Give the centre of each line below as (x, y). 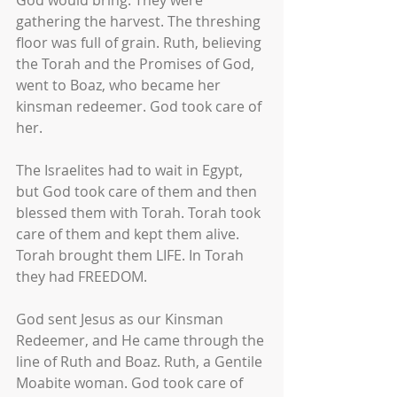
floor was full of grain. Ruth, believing (140, 43)
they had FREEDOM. (82, 276)
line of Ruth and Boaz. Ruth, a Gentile (141, 362)
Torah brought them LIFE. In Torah (132, 255)
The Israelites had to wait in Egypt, (131, 170)
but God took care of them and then (138, 191)
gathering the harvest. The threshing (140, 21)
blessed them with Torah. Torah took (140, 213)
